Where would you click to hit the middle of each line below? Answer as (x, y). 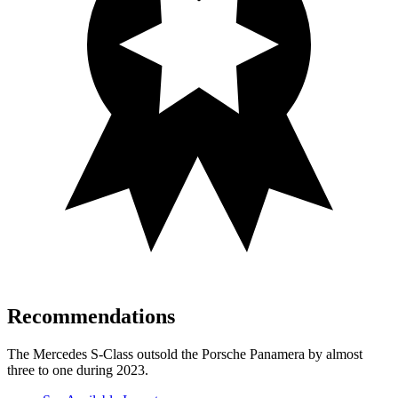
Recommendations (91, 317)
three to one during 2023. (78, 370)
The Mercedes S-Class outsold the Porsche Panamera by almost (185, 354)
